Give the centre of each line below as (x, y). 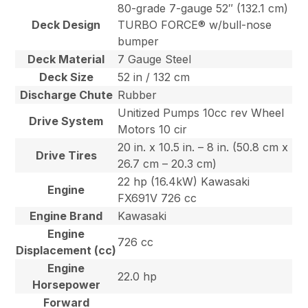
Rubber (137, 95)
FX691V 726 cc (157, 198)
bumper (139, 42)
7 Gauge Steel (155, 59)
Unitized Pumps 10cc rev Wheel (201, 113)
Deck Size (66, 77)
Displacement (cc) (66, 251)
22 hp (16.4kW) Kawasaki (184, 182)
